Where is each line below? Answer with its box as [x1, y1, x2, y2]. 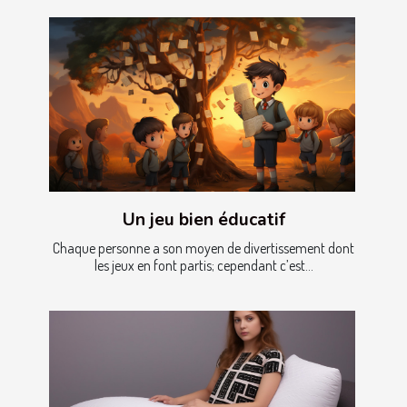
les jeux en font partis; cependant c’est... [94, 255, 313, 274]
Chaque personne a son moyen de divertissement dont [53, 238, 354, 257]
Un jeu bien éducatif [122, 207, 285, 232]
